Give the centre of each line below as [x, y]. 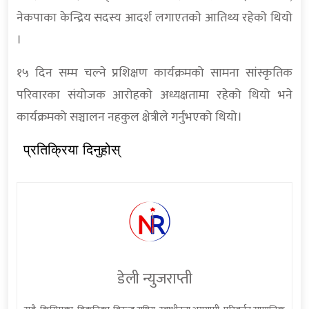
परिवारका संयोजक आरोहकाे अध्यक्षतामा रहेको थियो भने [154, 96]
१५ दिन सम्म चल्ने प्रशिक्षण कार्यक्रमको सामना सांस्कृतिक [154, 73]
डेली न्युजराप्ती [154, 279]
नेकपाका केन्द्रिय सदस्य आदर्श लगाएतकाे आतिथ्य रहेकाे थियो [154, 18]
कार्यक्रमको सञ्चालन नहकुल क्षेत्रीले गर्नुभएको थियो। [129, 118]
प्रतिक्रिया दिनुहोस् [72, 150]
